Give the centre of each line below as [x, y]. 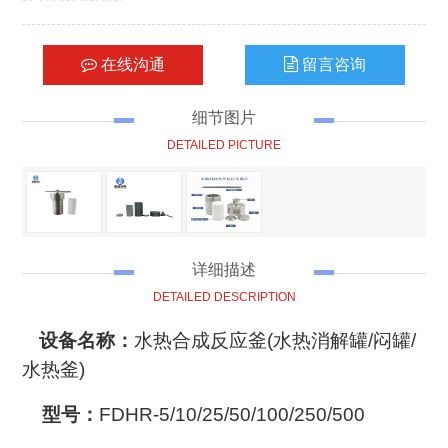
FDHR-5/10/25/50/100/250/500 [232, 415]
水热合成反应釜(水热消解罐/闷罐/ [275, 341]
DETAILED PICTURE [224, 145]
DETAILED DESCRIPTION [224, 297]
